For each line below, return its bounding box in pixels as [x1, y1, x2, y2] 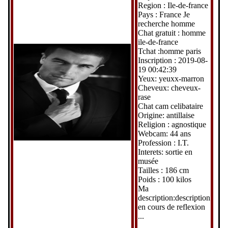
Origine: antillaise [137, 110, 194, 120]
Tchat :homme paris [137, 46, 201, 55]
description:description [137, 193, 210, 202]
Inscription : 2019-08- [137, 55, 208, 65]
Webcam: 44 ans [137, 129, 191, 138]
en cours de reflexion [137, 202, 205, 211]
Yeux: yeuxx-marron [137, 74, 204, 83]
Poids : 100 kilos [137, 175, 191, 184]
